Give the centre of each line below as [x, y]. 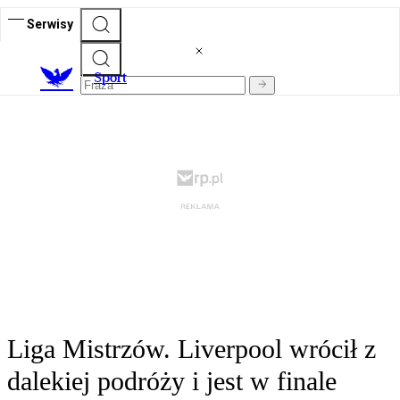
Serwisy [50, 24]
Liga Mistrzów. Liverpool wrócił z [192, 349]
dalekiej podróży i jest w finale [172, 381]
